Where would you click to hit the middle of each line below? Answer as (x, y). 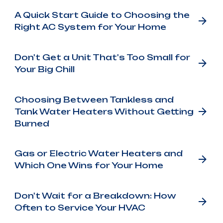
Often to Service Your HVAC (80, 207)
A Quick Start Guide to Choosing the (102, 15)
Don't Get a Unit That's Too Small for (102, 57)
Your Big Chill (44, 69)
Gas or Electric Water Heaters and (98, 154)
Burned (32, 123)
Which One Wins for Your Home (89, 166)
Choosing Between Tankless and (94, 99)
